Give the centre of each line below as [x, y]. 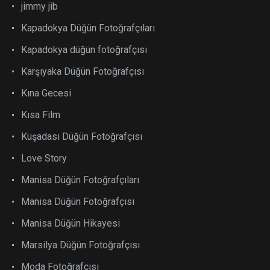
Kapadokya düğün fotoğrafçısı [84, 50]
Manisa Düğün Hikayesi [71, 223]
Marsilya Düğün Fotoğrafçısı [80, 245]
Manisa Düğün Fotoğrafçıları [80, 180]
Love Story [44, 158]
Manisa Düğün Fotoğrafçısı [78, 202]
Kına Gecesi [46, 93]
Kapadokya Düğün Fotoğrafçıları [88, 28]
